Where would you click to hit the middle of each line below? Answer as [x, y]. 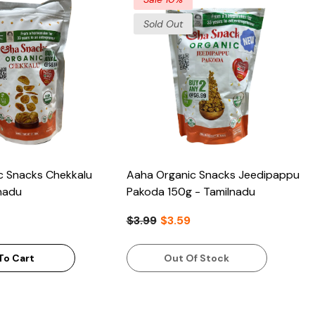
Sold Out [163, 24]
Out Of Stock [197, 258]
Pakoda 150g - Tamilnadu [191, 192]
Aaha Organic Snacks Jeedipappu [213, 175]
